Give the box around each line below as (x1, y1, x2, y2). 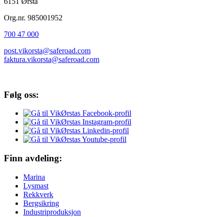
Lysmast (23, 181, 48, 190)
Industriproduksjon (23, 207, 81, 216)
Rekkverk (23, 190, 53, 199)
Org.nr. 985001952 (4, 14, 62, 22)
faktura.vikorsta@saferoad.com (4, 55, 99, 63)
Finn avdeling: (4, 153, 62, 164)
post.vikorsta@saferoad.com (4, 46, 91, 55)
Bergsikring (23, 199, 59, 207)
